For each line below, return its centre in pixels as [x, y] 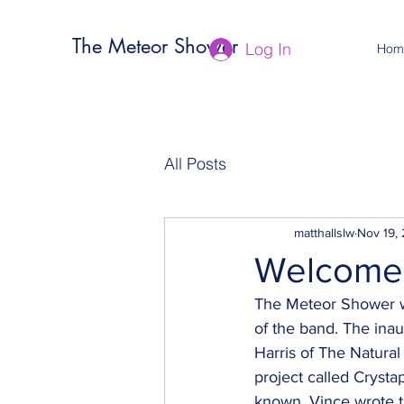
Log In [269, 49]
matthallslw [324, 232]
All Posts [195, 163]
